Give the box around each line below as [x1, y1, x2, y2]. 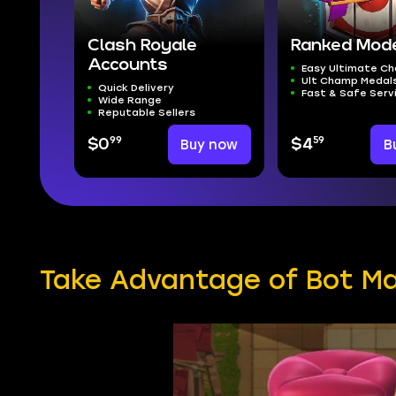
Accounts [88, 57, 169, 72]
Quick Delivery [97, 80, 174, 94]
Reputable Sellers [97, 105, 195, 118]
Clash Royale [88, 37, 198, 53]
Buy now [180, 136, 239, 153]
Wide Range [97, 93, 162, 106]
